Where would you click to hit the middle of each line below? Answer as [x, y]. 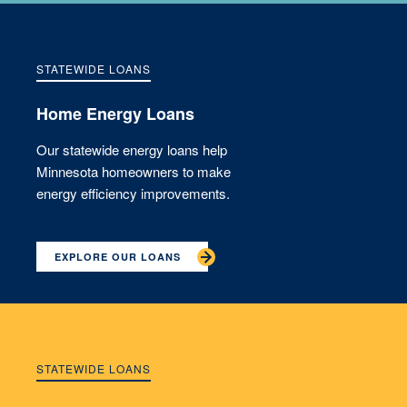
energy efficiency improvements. [133, 194]
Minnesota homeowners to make [134, 172]
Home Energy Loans [115, 114]
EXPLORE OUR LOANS [118, 257]
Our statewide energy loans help [132, 150]
